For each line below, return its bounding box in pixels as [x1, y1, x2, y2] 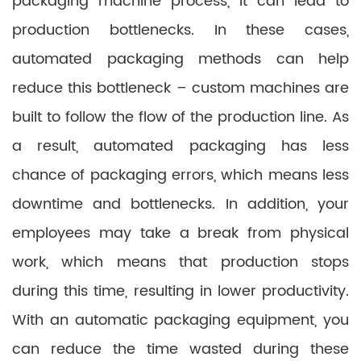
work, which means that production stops [12, 251, 349, 274]
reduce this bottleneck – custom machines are [12, 77, 349, 100]
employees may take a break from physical [12, 222, 349, 245]
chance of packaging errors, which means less [12, 164, 349, 187]
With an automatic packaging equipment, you [12, 309, 349, 332]
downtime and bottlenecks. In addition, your [12, 193, 349, 216]
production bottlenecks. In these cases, [12, 19, 349, 42]
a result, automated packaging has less [12, 135, 349, 158]
